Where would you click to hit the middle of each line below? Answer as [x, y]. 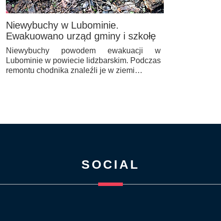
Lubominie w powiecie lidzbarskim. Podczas [83, 60]
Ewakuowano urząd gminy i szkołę [81, 36]
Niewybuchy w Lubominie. [62, 25]
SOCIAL [110, 164]
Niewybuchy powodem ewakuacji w [83, 50]
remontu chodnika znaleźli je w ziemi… [74, 70]
